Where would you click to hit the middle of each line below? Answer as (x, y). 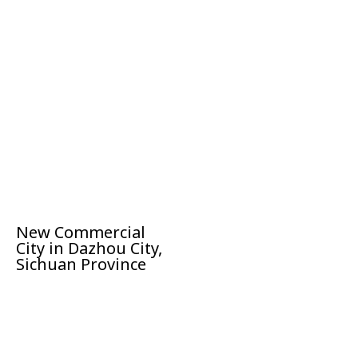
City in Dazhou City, (89, 248)
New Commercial (81, 232)
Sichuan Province (81, 264)
